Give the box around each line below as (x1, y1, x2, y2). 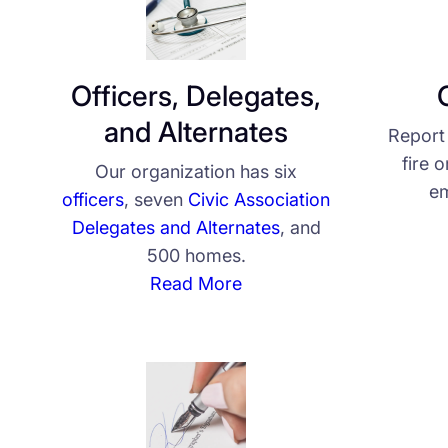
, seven (124, 189, 189, 211)
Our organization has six (95, 161, 298, 183)
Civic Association (188, 189, 331, 211)
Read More (150, 273, 243, 295)
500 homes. (146, 245, 246, 267)
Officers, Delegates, (71, 79, 322, 114)
